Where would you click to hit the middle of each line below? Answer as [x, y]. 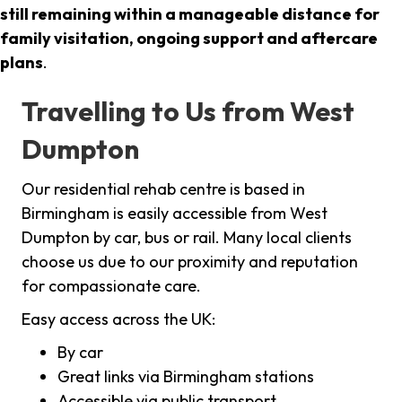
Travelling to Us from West [188, 112]
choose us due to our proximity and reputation [190, 262]
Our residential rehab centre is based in [163, 189]
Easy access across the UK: [118, 319]
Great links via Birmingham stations [186, 377]
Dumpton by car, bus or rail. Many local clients [187, 238]
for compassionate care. [111, 286]
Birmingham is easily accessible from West [175, 214]
